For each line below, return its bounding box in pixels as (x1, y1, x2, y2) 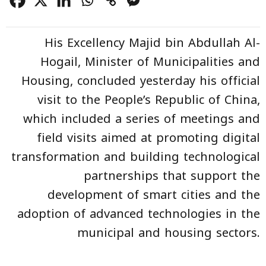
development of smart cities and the (47, 183, 260, 207)
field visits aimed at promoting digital (37, 126, 260, 150)
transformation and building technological (11, 145, 260, 169)
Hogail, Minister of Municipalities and (40, 50, 260, 74)
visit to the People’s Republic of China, (37, 88, 260, 112)
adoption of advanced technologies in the (17, 202, 260, 226)
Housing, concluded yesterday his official (21, 69, 260, 93)
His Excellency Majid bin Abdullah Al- (45, 31, 260, 55)
